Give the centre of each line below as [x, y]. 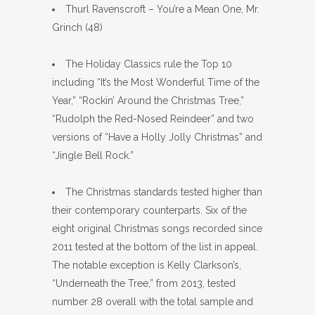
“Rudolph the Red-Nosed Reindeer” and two [153, 119]
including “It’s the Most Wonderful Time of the [156, 82]
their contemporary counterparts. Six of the [149, 210]
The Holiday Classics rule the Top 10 [149, 64]
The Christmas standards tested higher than [164, 192]
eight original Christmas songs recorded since [157, 229]
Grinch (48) [77, 27]
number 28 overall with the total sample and [153, 302]
